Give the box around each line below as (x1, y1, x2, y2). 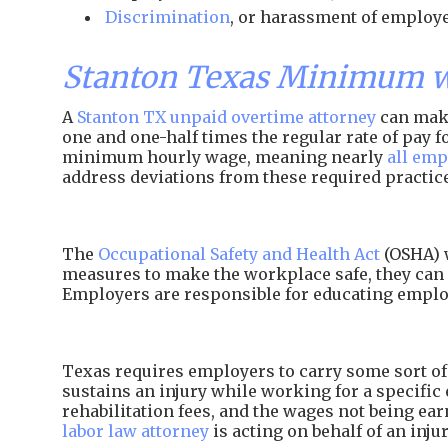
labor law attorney (62, 421, 209, 441)
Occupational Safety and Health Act (98, 244, 380, 264)
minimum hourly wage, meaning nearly (62, 147, 387, 167)
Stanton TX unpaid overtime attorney (77, 107, 376, 127)
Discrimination (105, 7, 230, 27)
